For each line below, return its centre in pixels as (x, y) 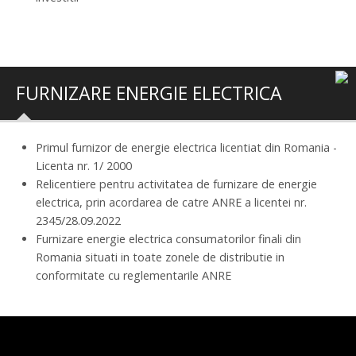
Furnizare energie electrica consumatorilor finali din (168, 238)
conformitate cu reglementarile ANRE (133, 275)
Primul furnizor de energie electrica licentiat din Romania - (186, 147)
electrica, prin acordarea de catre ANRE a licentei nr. (171, 202)
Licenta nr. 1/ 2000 (84, 165)
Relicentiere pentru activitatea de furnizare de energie (176, 184)
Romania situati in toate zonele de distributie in (160, 257)
